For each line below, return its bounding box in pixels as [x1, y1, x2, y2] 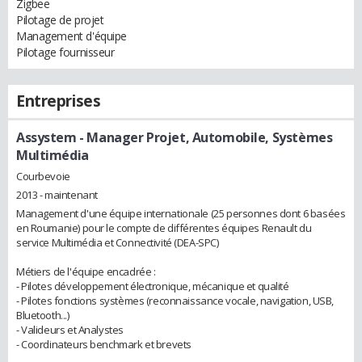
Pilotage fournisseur [16, 44, 115, 60]
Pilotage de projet [16, 12, 104, 27]
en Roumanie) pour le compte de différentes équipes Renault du [16, 220, 312, 235]
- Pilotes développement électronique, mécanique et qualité [16, 278, 289, 293]
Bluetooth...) [16, 307, 69, 322]
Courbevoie [16, 168, 70, 183]
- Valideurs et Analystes [16, 322, 124, 337]
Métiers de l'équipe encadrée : [16, 263, 156, 279]
